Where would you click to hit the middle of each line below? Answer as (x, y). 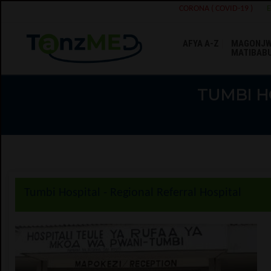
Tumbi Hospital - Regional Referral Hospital (133, 193)
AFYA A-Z (201, 44)
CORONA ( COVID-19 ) (216, 9)
